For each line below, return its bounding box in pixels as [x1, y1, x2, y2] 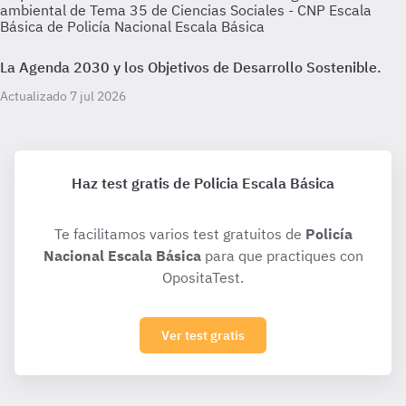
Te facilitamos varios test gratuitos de [53, 225, 305, 243]
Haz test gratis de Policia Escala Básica [72, 174, 334, 192]
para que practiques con [200, 246, 363, 265]
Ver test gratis [161, 327, 245, 343]
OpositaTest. [162, 268, 244, 286]
